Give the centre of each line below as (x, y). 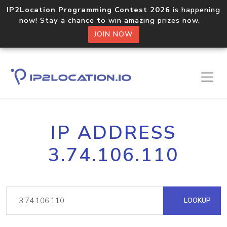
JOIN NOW (113, 34)
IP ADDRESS (113, 133)
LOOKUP (196, 200)
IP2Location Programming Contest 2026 (88, 10)
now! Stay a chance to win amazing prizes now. (113, 20)
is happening (195, 10)
